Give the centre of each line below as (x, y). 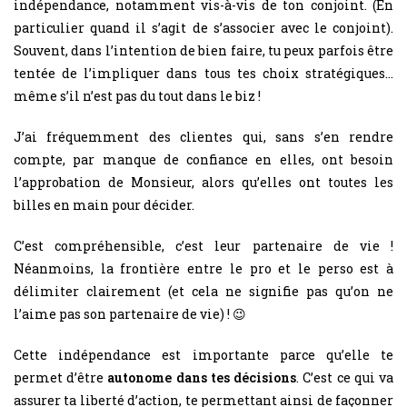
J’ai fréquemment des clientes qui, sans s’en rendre (203, 136)
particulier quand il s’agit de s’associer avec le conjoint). (203, 27)
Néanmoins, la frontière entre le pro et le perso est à (203, 268)
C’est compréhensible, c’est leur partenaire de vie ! (203, 245)
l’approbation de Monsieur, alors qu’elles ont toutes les (203, 182)
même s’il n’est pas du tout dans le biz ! (137, 95)
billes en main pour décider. (104, 204)
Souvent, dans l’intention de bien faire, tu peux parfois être (203, 50)
